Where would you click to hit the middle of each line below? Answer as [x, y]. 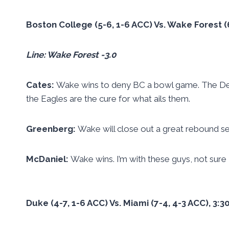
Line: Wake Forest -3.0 [71, 54]
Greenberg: [52, 129]
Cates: [41, 85]
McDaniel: [48, 159]
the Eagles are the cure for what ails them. [108, 98]
